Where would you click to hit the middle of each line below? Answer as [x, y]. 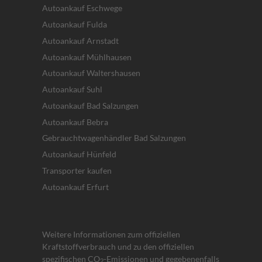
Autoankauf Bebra [75, 122]
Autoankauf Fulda [75, 25]
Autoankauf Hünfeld [79, 154]
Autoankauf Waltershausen [91, 73]
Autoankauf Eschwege [82, 8]
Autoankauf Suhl [72, 89]
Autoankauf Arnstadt [80, 40]
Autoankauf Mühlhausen [87, 57]
